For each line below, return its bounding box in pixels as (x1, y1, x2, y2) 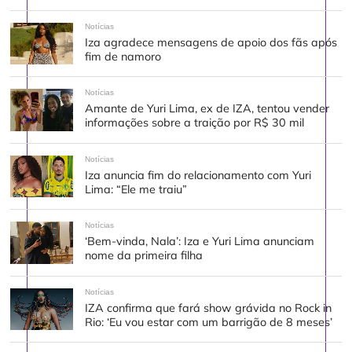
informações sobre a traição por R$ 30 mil (85, 115, 305, 130)
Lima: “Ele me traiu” (85, 181, 188, 196)
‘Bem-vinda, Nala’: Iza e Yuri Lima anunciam (85, 234, 315, 249)
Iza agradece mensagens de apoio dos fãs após (85, 35, 338, 49)
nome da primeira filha (85, 248, 203, 263)
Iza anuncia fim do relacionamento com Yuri (85, 167, 312, 182)
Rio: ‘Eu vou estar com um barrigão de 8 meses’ (85, 314, 333, 329)
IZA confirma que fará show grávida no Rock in (85, 300, 332, 315)
